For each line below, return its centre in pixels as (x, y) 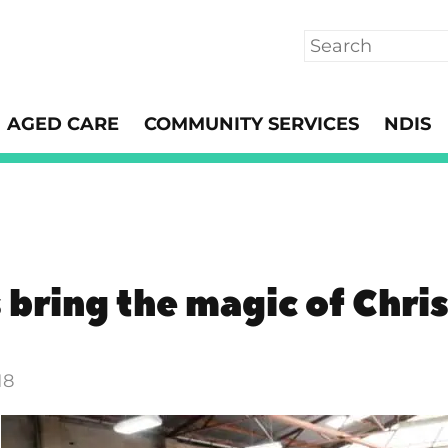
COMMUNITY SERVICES (251, 124)
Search (334, 43)
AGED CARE (63, 124)
